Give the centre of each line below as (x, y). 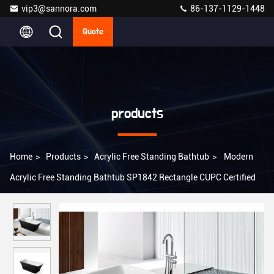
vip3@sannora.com (59, 9)
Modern (239, 157)
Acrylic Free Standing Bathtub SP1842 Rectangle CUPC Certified (133, 177)
